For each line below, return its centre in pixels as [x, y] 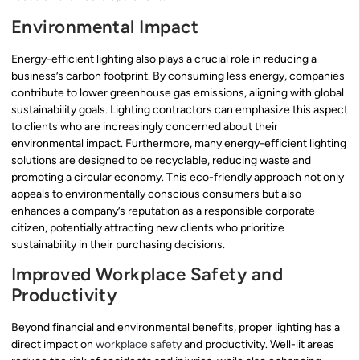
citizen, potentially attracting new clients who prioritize [148, 227]
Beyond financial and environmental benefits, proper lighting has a [176, 328]
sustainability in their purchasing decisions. [118, 244]
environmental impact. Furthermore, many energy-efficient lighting [179, 143]
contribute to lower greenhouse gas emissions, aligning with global [178, 92]
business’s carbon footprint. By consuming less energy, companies [178, 76]
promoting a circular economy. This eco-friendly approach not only [178, 177]
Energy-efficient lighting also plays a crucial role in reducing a [164, 59]
